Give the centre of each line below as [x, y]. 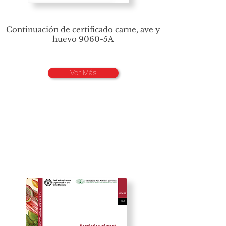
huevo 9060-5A [83, 39]
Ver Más [83, 73]
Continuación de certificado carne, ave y [83, 30]
